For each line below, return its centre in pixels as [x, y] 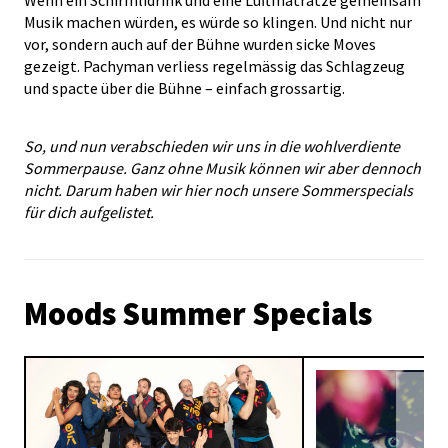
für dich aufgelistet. [89, 211]
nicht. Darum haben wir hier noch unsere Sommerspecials [218, 189]
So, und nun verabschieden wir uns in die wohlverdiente [212, 145]
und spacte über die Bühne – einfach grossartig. [184, 87]
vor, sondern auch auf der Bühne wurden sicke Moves [200, 43]
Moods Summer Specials [198, 313]
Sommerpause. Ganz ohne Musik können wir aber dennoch [222, 167]
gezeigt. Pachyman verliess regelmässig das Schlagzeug [214, 65]
